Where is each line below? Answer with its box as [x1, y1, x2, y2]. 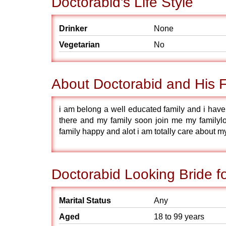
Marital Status [59, 196, 111, 205]
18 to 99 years [154, 212, 204, 221]
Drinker [59, 24, 87, 33]
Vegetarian [59, 40, 100, 49]
